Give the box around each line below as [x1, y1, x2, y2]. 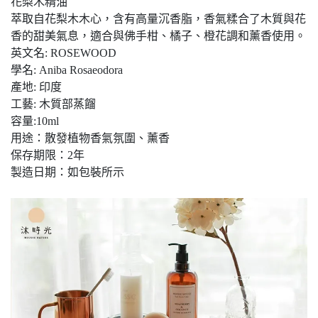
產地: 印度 [11, 81, 62, 94]
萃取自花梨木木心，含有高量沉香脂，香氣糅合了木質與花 [11, 13, 306, 26]
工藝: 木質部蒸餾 [11, 98, 96, 111]
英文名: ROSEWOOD [11, 47, 116, 60]
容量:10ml [11, 115, 59, 128]
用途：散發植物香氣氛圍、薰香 [11, 132, 170, 145]
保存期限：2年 [11, 149, 84, 162]
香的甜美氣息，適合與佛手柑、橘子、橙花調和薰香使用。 [11, 30, 306, 43]
